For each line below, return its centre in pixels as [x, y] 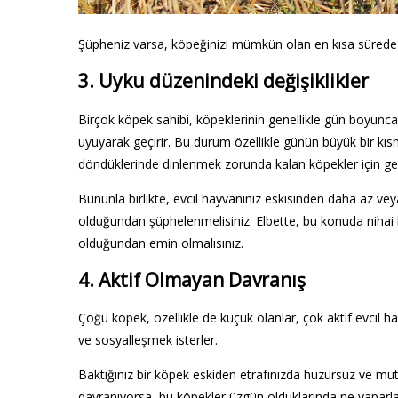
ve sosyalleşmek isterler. [148, 340]
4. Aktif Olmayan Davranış [192, 280]
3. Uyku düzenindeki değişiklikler [223, 81]
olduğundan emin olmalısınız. [161, 243]
